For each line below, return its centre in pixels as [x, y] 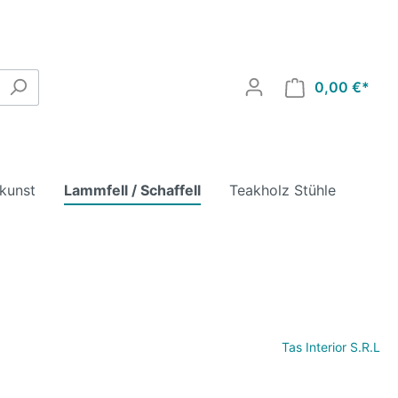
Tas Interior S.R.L [331, 346]
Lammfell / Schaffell [132, 191]
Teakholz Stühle [283, 191]
